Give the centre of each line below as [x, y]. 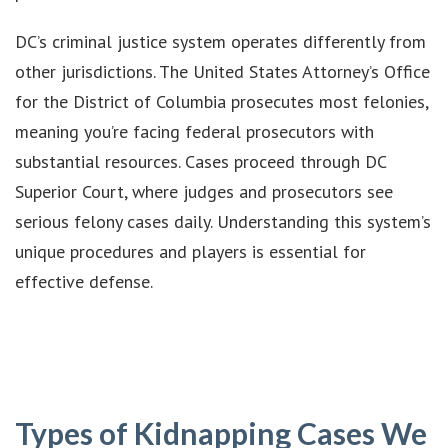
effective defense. [84, 281]
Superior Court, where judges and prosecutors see [204, 191]
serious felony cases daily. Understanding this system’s [223, 221]
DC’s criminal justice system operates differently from [220, 41]
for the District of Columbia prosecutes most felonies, [221, 101]
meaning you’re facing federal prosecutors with [194, 131]
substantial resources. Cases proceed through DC [200, 161]
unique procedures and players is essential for [190, 251]
